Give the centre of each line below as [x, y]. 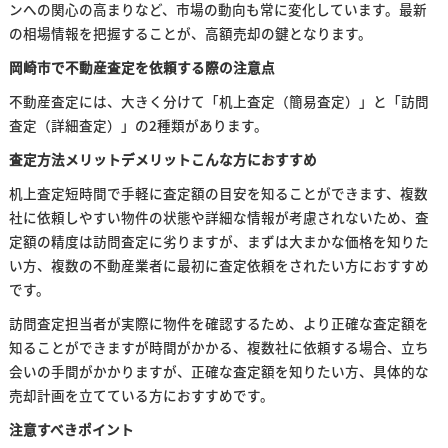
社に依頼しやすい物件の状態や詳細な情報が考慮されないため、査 [218, 217]
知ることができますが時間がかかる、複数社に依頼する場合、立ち [218, 347]
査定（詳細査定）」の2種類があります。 [138, 125]
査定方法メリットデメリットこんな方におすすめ [162, 159]
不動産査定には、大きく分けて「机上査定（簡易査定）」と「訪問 [218, 101]
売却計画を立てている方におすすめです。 [141, 395]
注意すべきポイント [71, 429]
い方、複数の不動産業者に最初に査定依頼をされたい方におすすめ [218, 265]
